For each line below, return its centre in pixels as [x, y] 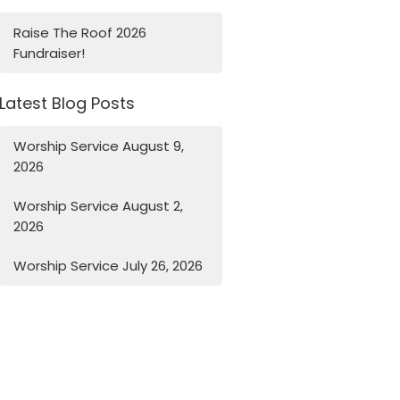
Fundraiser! [50, 54]
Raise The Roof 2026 [80, 33]
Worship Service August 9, [99, 146]
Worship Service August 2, [99, 205]
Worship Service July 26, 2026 [108, 265]
